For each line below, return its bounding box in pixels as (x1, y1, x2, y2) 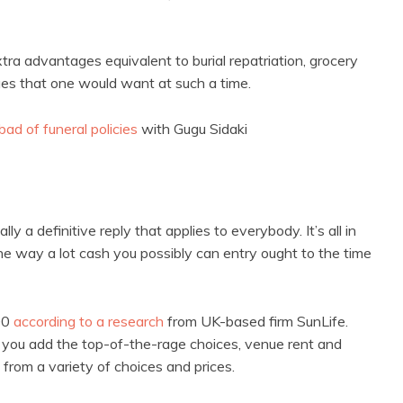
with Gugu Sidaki (138, 120, 247, 139)
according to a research (13, 312, 164, 331)
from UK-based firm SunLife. (164, 312, 348, 331)
